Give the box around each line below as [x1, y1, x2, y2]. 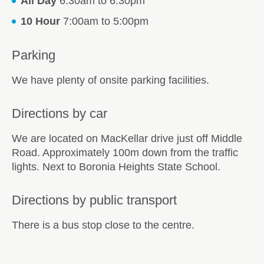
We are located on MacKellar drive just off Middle [12, 132, 242, 144]
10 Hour [21, 15, 60, 27]
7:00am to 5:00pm [60, 15, 148, 27]
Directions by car [12, 105, 107, 121]
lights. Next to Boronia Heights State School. [12, 160, 220, 173]
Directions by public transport [12, 192, 177, 207]
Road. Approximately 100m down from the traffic [12, 146, 238, 159]
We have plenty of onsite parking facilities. [12, 74, 209, 86]
